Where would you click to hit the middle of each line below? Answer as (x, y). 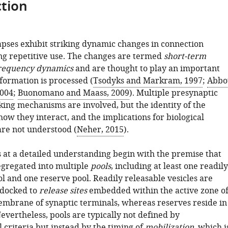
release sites (63, 191)
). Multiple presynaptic (173, 93)
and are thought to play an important (146, 69)
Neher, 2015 (100, 130)
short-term (185, 56)
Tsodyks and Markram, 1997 (148, 81)
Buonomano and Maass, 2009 (73, 93)
